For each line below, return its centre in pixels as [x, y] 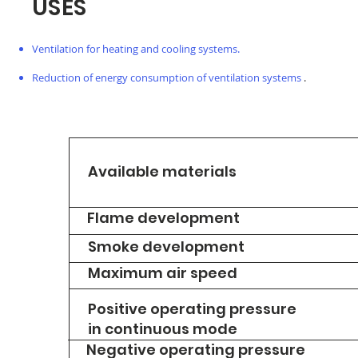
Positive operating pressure [192, 309]
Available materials [162, 171]
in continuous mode [163, 329]
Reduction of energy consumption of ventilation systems [167, 78]
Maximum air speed [163, 273]
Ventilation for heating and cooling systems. [136, 49]
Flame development [163, 218]
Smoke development [166, 247]
